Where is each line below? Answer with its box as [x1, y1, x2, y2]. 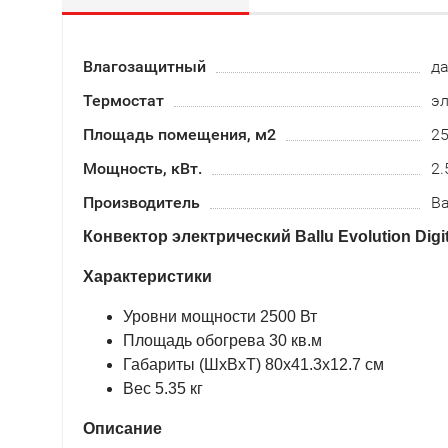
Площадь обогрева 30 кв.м [123, 332, 322, 349]
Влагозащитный [83, 57, 206, 76]
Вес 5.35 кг [123, 380, 203, 397]
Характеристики [83, 268, 212, 285]
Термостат [83, 91, 164, 110]
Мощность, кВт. [83, 159, 202, 178]
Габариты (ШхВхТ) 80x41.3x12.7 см [123, 356, 384, 373]
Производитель [83, 193, 200, 212]
